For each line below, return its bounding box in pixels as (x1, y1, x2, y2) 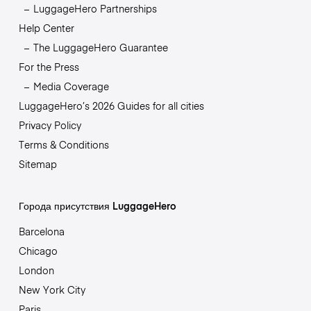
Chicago (18, 243, 58, 258)
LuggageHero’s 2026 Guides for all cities (18, 98, 204, 112)
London (18, 262, 54, 277)
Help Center (18, 20, 74, 35)
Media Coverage (33, 78, 109, 93)
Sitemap (18, 156, 57, 171)
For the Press (18, 59, 79, 74)
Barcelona (18, 224, 65, 238)
